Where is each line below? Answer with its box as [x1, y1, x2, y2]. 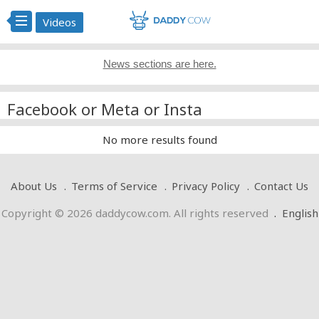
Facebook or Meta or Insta [7, 98, 202, 120]
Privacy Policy [172, 179, 240, 193]
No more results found [102, 132, 217, 147]
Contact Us [254, 179, 308, 193]
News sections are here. [103, 58, 216, 70]
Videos [43, 15, 76, 29]
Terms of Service [71, 179, 157, 193]
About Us [11, 179, 57, 193]
